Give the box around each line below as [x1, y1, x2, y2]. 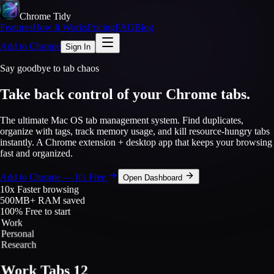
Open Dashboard [123, 172, 185, 182]
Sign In [65, 42, 91, 51]
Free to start [23, 206, 70, 217]
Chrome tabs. [166, 86, 250, 102]
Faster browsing [15, 183, 79, 194]
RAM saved [35, 194, 85, 206]
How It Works [32, 22, 87, 32]
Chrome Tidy [20, 11, 71, 21]
